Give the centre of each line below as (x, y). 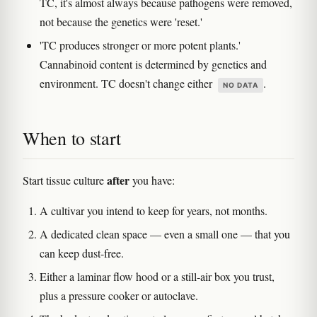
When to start (72, 138)
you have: (152, 180)
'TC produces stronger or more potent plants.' (140, 45)
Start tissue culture (65, 180)
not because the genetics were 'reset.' (121, 22)
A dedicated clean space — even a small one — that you (165, 234)
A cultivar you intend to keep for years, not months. (154, 211)
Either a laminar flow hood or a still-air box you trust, (157, 277)
